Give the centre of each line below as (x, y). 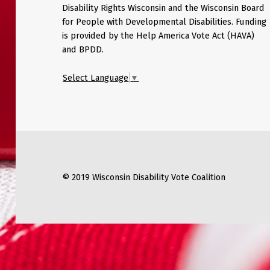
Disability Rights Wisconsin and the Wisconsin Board (164, 8)
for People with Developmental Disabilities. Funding (165, 22)
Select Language (96, 78)
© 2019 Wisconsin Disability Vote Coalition (144, 177)
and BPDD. (83, 50)
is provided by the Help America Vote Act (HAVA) (159, 36)
